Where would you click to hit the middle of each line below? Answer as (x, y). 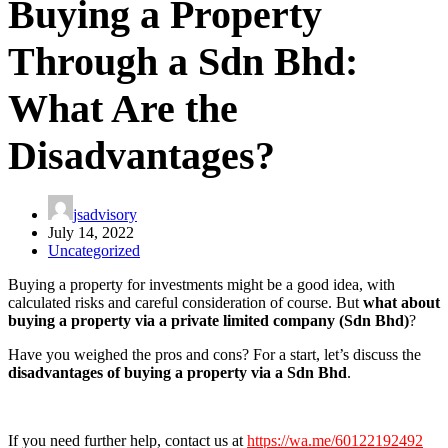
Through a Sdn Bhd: (183, 62)
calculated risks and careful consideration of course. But (185, 303)
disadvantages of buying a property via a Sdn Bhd (177, 373)
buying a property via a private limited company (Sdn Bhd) (208, 321)
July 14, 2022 (91, 233)
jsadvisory (105, 215)
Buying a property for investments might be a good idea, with (201, 285)
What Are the (123, 109)
